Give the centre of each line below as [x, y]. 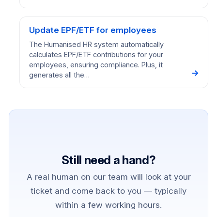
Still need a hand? [108, 160]
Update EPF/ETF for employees [93, 30]
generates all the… [59, 75]
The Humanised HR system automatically [96, 45]
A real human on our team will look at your [108, 177]
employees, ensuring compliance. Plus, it [96, 65]
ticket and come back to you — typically [108, 191]
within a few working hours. [108, 205]
